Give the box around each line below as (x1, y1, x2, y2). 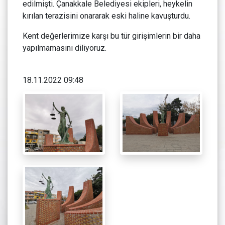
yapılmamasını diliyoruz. (23, 43, 106, 53)
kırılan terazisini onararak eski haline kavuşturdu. (23, 11, 190, 21)
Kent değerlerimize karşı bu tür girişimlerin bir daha (23, 31, 200, 41)
